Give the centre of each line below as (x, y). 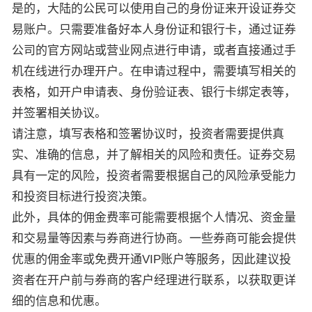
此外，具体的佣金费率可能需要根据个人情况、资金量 (154, 218)
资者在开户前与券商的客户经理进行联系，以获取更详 (154, 280)
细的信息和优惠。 (59, 301)
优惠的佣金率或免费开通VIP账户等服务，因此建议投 (151, 259)
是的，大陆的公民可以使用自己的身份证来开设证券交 (154, 9)
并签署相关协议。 (59, 113)
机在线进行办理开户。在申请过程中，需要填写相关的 (154, 71)
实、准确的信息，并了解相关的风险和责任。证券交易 (154, 155)
